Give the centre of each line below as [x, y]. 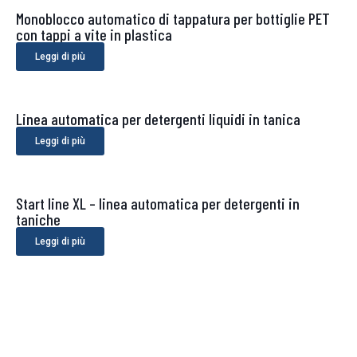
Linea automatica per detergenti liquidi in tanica [158, 118]
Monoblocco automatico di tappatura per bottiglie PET [173, 18]
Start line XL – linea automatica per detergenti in [158, 203]
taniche [38, 219]
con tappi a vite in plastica [94, 34]
